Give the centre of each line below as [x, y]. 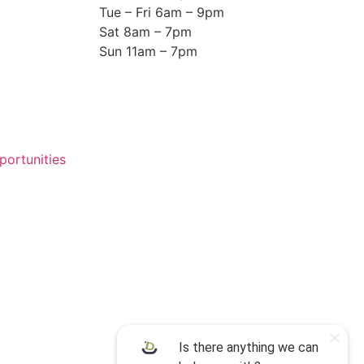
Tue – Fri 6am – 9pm [162, 12]
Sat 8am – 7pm [145, 31]
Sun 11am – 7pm [148, 51]
